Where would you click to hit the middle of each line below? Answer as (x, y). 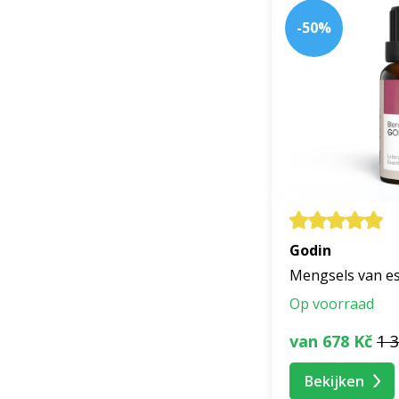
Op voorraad (332, 304)
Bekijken (334, 381)
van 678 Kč (331, 341)
